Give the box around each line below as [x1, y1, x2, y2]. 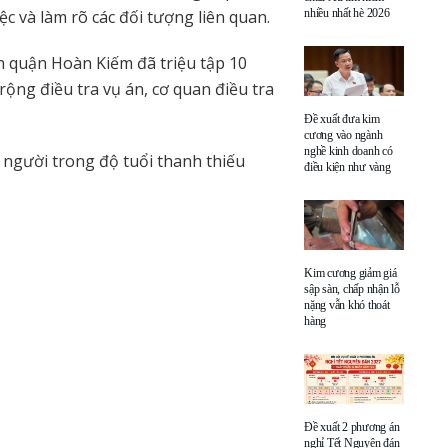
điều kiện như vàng [304, 159, 391, 174]
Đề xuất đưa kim [304, 111, 380, 126]
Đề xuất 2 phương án [304, 419, 400, 434]
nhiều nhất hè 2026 [304, 5, 390, 20]
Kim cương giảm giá [304, 265, 397, 280]
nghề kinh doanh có [304, 143, 393, 158]
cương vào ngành [304, 127, 383, 142]
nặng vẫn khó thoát [304, 297, 390, 312]
